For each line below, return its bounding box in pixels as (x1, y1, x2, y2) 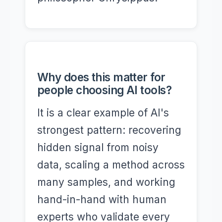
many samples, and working (37, 176, 175, 188)
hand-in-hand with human (37, 193, 166, 206)
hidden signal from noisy (37, 141, 159, 154)
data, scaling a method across (37, 159, 185, 171)
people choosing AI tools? (37, 83, 172, 97)
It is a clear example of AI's (37, 107, 169, 119)
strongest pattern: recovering (37, 124, 181, 136)
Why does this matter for (37, 70, 166, 84)
